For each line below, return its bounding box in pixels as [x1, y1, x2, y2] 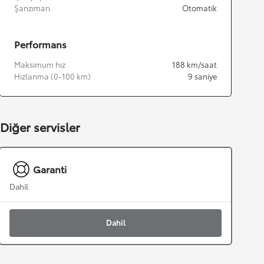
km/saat [187, 59, 217, 70]
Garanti [33, 162, 67, 176]
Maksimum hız [14, 59, 65, 70]
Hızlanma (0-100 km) [14, 71, 91, 82]
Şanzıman [14, 2, 50, 14]
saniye [194, 71, 217, 82]
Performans [14, 37, 67, 51]
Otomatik [182, 2, 217, 14]
